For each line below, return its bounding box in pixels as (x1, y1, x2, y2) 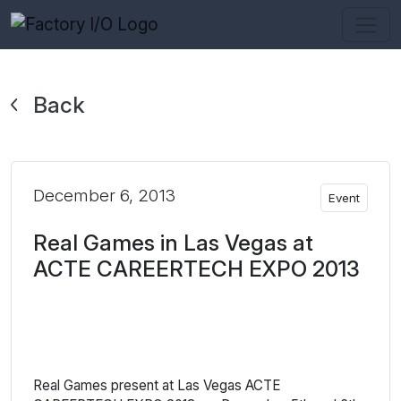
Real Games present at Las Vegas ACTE (33, 377, 280, 395)
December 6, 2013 (33, 185, 175, 207)
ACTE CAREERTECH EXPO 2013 (33, 255, 360, 283)
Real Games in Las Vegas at (33, 229, 313, 257)
